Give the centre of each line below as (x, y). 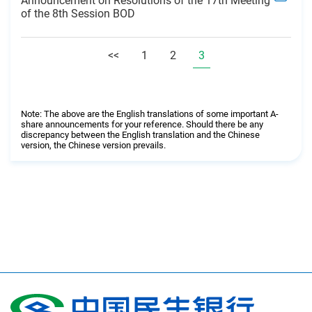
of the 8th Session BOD (78, 13)
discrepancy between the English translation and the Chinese (140, 135)
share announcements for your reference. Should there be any (142, 125)
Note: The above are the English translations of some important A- (150, 114)
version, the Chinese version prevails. (93, 146)
